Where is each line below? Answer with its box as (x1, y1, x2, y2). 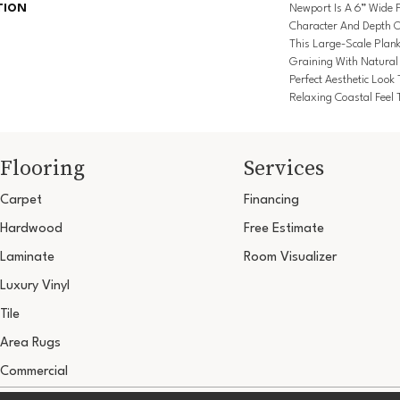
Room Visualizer (243, 251, 337, 265)
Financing (243, 194, 299, 208)
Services (243, 153, 324, 183)
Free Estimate (243, 222, 324, 237)
